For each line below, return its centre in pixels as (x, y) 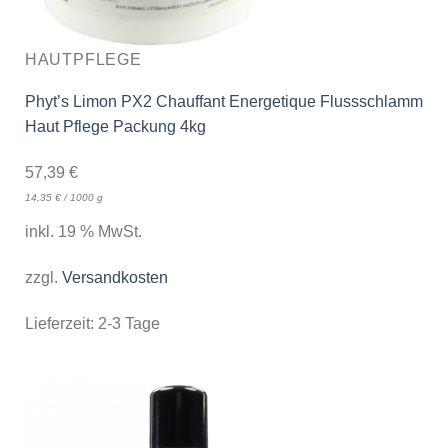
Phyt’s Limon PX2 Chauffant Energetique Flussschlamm (223, 102)
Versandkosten (114, 278)
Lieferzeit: (61, 323)
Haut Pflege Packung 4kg (115, 127)
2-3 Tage (128, 323)
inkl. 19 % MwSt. (83, 232)
